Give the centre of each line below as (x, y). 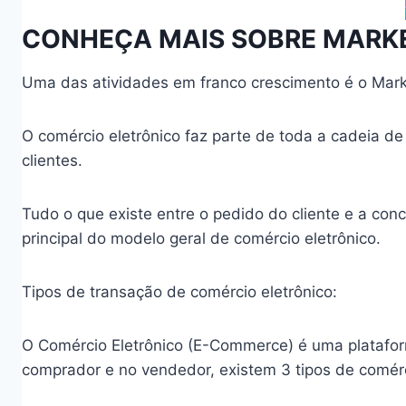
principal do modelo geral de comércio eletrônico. (201, 238)
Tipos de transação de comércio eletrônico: (179, 292)
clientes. (52, 160)
